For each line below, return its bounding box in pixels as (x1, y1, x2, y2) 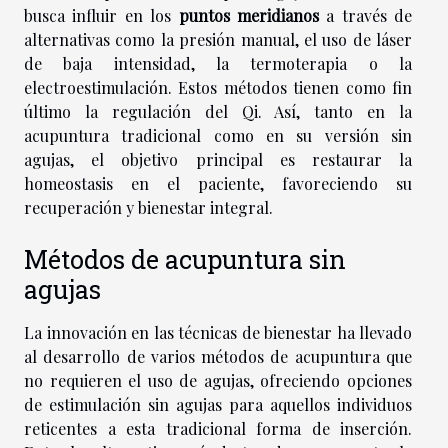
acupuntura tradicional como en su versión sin (24, 125, 412, 146)
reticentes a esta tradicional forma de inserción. (24, 418, 412, 440)
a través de (318, 5, 412, 26)
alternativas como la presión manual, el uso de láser (24, 29, 412, 50)
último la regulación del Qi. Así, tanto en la (24, 101, 412, 122)
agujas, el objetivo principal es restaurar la (24, 149, 412, 170)
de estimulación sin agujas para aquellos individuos (24, 394, 412, 416)
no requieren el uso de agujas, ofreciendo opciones (24, 370, 412, 392)
